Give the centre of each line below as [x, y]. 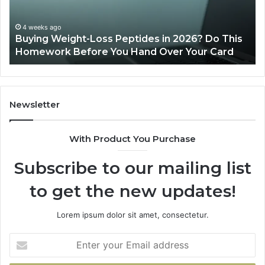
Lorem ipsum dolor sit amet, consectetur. [132, 215]
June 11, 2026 [62, 41]
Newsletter [35, 105]
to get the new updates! [132, 191]
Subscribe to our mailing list [132, 168]
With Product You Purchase [132, 139]
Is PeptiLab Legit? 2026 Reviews [114, 52]
